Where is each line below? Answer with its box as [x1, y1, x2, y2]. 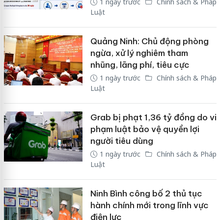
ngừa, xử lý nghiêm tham [90, 47, 188, 58]
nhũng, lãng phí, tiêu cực [90, 59, 190, 70]
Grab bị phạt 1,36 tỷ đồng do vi [90, 111, 217, 123]
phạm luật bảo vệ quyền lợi [90, 123, 199, 135]
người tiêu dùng [90, 135, 153, 146]
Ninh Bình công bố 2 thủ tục [90, 188, 202, 199]
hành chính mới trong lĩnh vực [90, 199, 209, 211]
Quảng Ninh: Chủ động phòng [90, 35, 209, 47]
